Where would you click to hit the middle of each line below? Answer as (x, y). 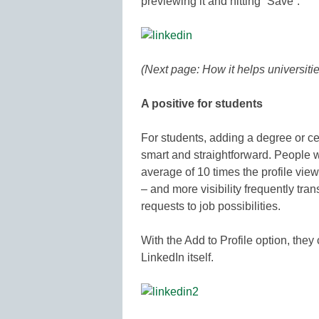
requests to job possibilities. (211, 206)
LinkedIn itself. (177, 257)
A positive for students (202, 103)
